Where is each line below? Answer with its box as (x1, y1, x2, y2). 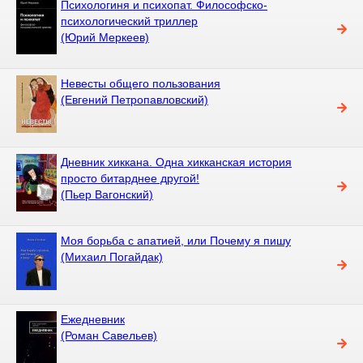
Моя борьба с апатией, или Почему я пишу (61, 233, 291, 247)
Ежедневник (61, 312, 125, 326)
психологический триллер (61, 14, 198, 28)
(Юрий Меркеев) (61, 30, 149, 44)
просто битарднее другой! (61, 171, 199, 185)
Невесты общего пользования (61, 76, 220, 90)
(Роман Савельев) (61, 328, 157, 342)
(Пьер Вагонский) (61, 187, 153, 201)
